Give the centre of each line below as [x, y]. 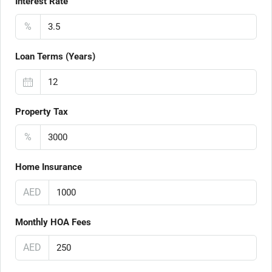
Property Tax [42, 112]
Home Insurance [49, 167]
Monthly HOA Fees [53, 222]
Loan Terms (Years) [55, 56]
